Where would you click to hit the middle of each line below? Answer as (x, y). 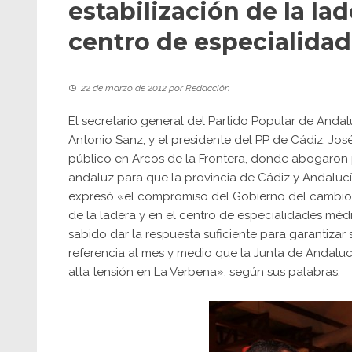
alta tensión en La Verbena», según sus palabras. (204, 272)
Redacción (208, 88)
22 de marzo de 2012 (124, 88)
